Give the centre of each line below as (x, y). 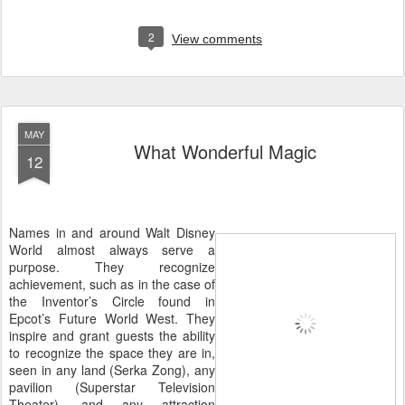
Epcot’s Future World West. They (112, 319)
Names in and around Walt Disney (112, 233)
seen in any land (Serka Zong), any (112, 370)
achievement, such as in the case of (112, 284)
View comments (217, 39)
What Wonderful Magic (225, 152)
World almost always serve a (112, 250)
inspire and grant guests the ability (112, 336)
